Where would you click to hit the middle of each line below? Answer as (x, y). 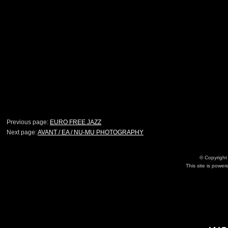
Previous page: (28, 122)
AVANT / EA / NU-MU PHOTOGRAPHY (91, 132)
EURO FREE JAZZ (76, 122)
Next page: (22, 132)
